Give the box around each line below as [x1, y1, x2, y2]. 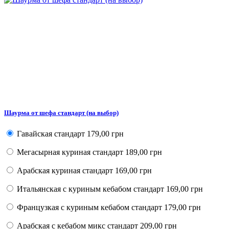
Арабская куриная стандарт [17, 166, 113, 175]
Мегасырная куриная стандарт [17, 148, 123, 157]
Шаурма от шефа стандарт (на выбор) [4, 109, 119, 117]
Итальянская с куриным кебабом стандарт [17, 185, 164, 194]
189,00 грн [123, 148, 162, 157]
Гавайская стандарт [17, 129, 85, 139]
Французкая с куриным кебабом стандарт [17, 203, 162, 212]
